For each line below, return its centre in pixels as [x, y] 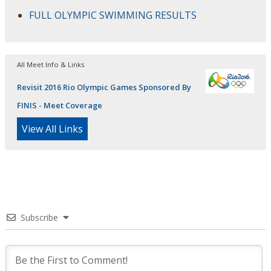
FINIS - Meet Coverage [60, 106]
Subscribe [39, 218]
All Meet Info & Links [51, 65]
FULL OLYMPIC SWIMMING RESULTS [113, 15]
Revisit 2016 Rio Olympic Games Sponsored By [104, 87]
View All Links [52, 129]
